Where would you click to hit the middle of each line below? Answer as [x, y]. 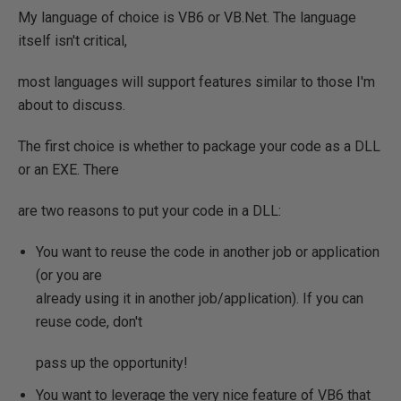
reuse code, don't [89, 322]
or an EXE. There [68, 170]
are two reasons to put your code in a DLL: [149, 211]
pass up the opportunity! [112, 363]
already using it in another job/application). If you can [200, 299]
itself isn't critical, [73, 41]
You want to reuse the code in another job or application [208, 252]
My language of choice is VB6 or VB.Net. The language [187, 17]
